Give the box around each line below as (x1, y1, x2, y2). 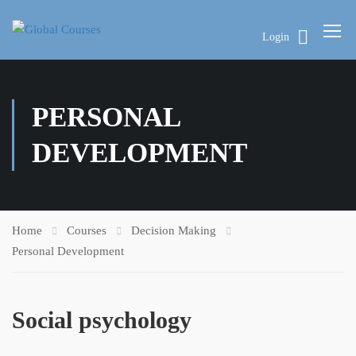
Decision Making (131, 224, 216, 237)
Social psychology (12, 307, 192, 333)
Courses (67, 224, 106, 237)
